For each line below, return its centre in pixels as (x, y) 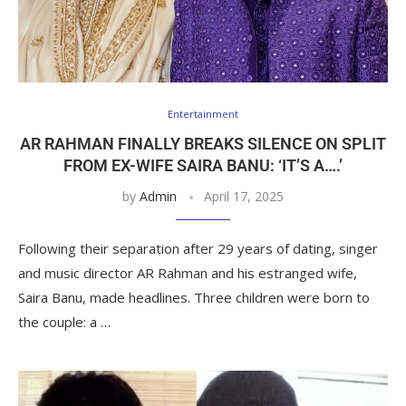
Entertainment (203, 113)
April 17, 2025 (244, 196)
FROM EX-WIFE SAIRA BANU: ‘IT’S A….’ (203, 165)
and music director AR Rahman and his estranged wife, (188, 272)
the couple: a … (64, 321)
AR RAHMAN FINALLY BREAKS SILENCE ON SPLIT (203, 143)
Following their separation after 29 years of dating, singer (198, 248)
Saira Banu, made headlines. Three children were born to (194, 297)
